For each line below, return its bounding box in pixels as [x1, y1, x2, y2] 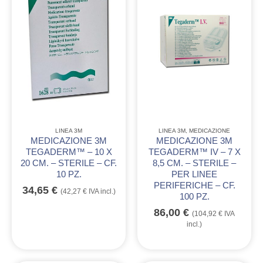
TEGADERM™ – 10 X [25, 147, 112, 157]
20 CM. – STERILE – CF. [21, 159, 117, 168]
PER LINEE [171, 170, 217, 180]
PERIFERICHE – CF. [153, 181, 235, 191]
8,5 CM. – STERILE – [153, 159, 236, 168]
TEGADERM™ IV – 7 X [148, 147, 241, 157]
